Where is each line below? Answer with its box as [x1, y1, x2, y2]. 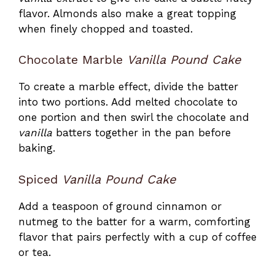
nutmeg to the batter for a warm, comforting [18, 215, 250, 228]
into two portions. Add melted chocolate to [18, 96, 238, 109]
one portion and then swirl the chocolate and [18, 111, 249, 124]
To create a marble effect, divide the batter [18, 80, 238, 93]
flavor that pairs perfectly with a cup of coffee [18, 230, 257, 243]
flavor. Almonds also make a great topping [18, 7, 236, 20]
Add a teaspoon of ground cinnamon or [18, 199, 222, 212]
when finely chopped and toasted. [18, 22, 193, 35]
